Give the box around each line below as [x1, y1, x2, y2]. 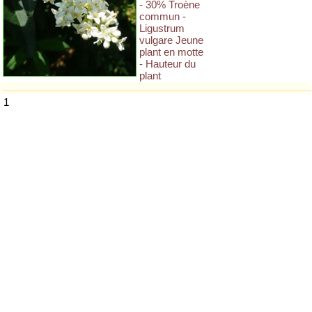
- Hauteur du [139, 58, 196, 70]
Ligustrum [139, 22, 185, 34]
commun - [139, 10, 186, 22]
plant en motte [139, 46, 203, 58]
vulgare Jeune [139, 34, 203, 46]
